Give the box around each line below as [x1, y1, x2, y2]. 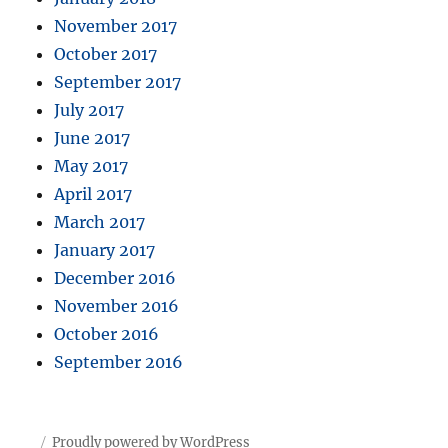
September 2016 [54, 352, 184, 373]
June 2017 [54, 128, 131, 149]
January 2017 [54, 240, 156, 261]
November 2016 [54, 296, 180, 317]
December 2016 [54, 268, 177, 289]
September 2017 [54, 72, 182, 93]
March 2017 [54, 212, 146, 233]
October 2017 [54, 44, 158, 65]
